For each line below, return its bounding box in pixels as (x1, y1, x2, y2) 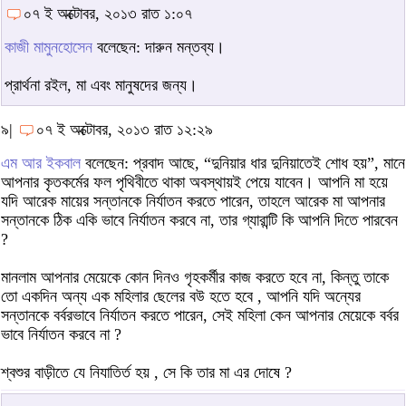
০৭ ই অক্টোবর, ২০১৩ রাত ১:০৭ (24, 4, 192, 23)
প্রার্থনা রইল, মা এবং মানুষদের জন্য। (5, 75, 198, 94)
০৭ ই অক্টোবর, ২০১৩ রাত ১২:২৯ (36, 120, 213, 139)
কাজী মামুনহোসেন (5, 37, 92, 56)
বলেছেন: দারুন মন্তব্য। (92, 37, 225, 56)
